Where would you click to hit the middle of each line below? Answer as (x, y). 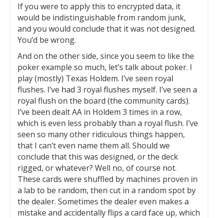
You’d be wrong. (47, 40)
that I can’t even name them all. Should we (94, 145)
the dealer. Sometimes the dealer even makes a (103, 201)
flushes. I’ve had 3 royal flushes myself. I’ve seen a (107, 90)
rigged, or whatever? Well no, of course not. (97, 168)
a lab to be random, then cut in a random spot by (107, 190)
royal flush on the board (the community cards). (104, 101)
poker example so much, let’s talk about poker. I (105, 67)
